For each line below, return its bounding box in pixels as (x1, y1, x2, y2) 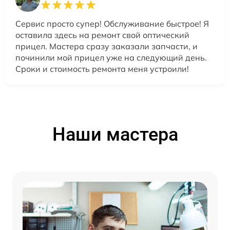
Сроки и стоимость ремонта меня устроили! (15, 64, 189, 74)
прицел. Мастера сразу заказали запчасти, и (15, 41, 198, 52)
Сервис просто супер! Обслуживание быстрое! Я (15, 18, 209, 29)
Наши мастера (52, 124, 178, 146)
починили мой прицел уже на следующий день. (15, 52, 207, 63)
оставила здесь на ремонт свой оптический (15, 30, 189, 41)
